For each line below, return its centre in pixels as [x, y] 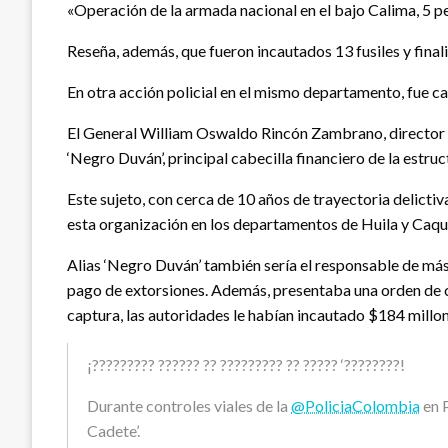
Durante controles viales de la [189, 406]
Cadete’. [113, 431]
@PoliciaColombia [355, 406]
